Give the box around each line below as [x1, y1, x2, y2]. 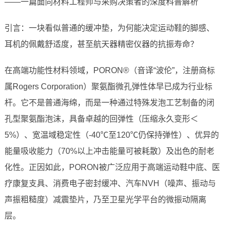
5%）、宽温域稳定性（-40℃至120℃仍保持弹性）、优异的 [4, 131, 219, 140]
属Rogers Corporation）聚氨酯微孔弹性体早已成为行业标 [4, 82, 212, 91]
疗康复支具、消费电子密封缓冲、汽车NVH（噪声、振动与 [4, 179, 216, 188]
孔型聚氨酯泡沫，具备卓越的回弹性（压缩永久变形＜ [4, 115, 198, 124]
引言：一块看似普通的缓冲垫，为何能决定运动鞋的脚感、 [4, 24, 214, 33]
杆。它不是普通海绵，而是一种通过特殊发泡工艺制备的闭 [4, 98, 214, 107]
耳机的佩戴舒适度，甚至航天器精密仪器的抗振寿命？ [4, 40, 198, 49]
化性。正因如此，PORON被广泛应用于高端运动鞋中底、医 [4, 163, 220, 172]
